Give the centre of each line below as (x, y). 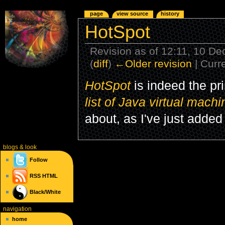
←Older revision (153, 63)
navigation (17, 209)
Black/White (45, 192)
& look (27, 147)
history (170, 14)
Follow (38, 160)
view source (133, 14)
